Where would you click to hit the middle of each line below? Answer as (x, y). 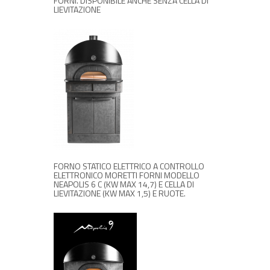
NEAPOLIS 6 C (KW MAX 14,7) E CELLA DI (124, 184)
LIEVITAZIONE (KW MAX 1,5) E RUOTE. (120, 193)
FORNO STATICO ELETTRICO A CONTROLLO (129, 166)
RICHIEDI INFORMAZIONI (140, 114)
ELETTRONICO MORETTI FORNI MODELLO (127, 175)
